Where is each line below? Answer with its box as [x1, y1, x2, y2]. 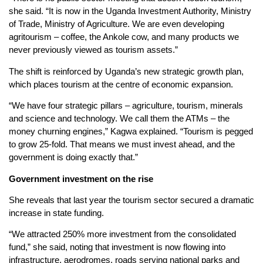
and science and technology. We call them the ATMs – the [9, 113, 230, 124]
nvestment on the [65, 173, 138, 184]
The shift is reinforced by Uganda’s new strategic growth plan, [9, 66, 244, 76]
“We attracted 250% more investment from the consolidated [9, 229, 236, 240]
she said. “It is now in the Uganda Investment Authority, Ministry [9, 6, 251, 16]
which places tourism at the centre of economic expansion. [9, 79, 233, 89]
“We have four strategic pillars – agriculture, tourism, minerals [9, 100, 243, 111]
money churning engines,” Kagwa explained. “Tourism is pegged [9, 126, 253, 137]
